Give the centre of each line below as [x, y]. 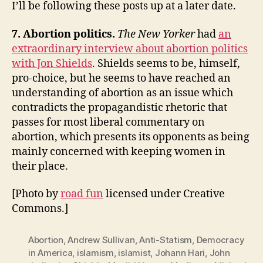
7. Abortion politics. [65, 34]
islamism [95, 253]
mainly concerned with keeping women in [119, 151]
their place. [40, 166]
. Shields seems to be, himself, [166, 63]
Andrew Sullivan [101, 240]
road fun [82, 194]
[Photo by [36, 194]
